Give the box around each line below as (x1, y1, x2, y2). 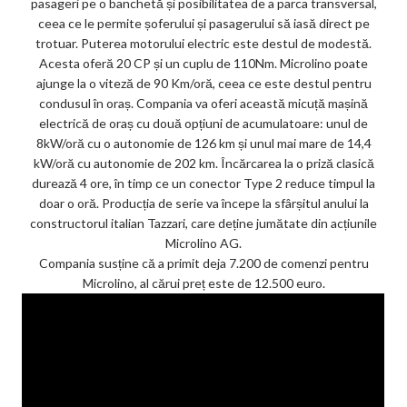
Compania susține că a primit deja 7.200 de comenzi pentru (38, 254, 369, 271)
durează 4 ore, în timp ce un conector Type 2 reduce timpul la (32, 174, 375, 191)
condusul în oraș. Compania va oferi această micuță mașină (39, 94, 368, 111)
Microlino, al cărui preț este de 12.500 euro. (82, 274, 325, 291)
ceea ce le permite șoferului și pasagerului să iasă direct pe (37, 15, 370, 31)
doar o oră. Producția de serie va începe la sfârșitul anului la (38, 194, 369, 211)
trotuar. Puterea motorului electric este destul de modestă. (35, 35, 372, 51)
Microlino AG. (165, 234, 242, 251)
